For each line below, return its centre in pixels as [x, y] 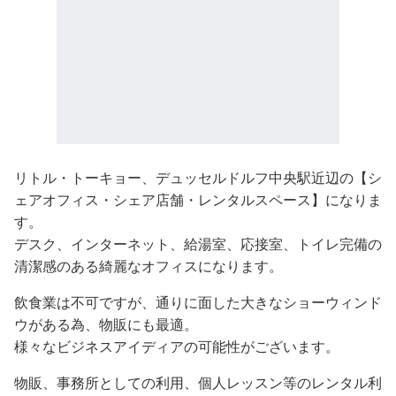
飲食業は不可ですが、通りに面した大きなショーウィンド [198, 303]
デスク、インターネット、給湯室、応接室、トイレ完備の [198, 245]
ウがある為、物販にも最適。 [106, 325]
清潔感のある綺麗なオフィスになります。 [148, 267]
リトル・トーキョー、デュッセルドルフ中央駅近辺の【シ [198, 179]
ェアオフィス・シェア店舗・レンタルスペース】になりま [198, 201]
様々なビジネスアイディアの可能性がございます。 [177, 347]
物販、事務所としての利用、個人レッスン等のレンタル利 [198, 384]
